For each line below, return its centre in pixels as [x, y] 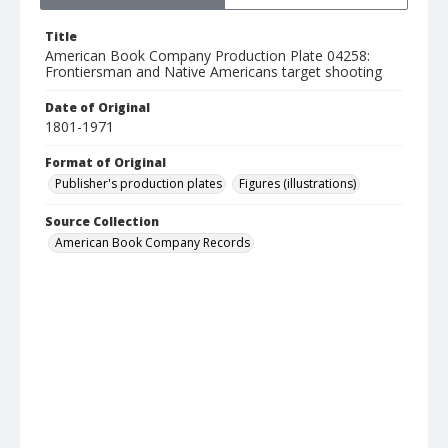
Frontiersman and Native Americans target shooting [213, 72]
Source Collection [102, 222]
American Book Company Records [152, 243]
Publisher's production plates [138, 184]
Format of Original [105, 163]
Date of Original [97, 108]
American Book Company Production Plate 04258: [207, 56]
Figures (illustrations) [297, 184]
